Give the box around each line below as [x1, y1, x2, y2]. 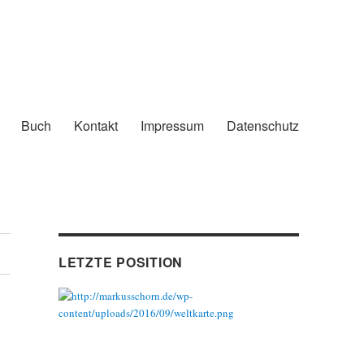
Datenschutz [226, 115, 299, 135]
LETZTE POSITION [58, 253, 184, 271]
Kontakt [73, 115, 118, 135]
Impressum [140, 115, 204, 135]
